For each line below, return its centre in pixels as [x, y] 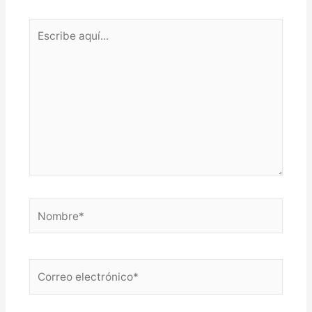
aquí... [43, 44]
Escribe [47, 26]
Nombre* [52, 207]
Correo [46, 267]
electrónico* [60, 285]
